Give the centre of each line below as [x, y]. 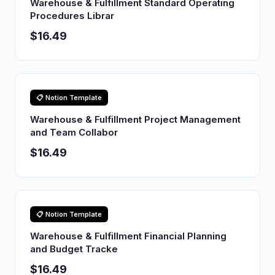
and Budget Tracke [74, 249]
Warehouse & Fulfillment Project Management [135, 119]
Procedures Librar [72, 16]
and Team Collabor [74, 132]
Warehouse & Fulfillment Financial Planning [128, 236]
